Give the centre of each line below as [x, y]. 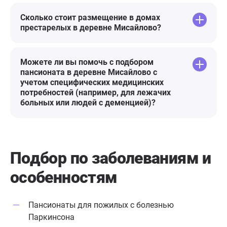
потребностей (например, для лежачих [96, 93]
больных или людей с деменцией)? [88, 103]
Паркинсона [51, 217]
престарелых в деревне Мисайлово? [91, 28]
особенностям [64, 178]
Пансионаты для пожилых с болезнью [101, 205]
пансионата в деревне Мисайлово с [89, 72]
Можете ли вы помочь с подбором [87, 62]
